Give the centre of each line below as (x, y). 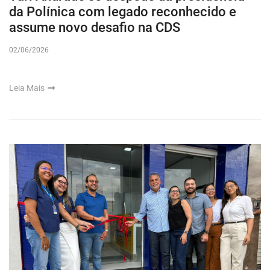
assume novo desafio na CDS (95, 28)
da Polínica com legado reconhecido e (123, 12)
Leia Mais (28, 88)
